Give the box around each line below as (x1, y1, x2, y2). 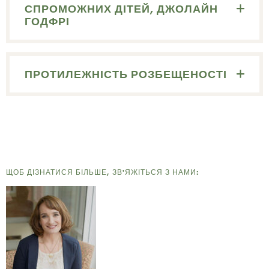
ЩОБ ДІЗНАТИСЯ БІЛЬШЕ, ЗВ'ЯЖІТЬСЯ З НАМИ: (6, 168, 200, 178)
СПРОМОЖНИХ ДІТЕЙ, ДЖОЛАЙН (25, 2, 219, 16)
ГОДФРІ (25, 14, 70, 29)
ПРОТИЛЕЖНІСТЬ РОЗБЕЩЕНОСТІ (25, 67, 228, 82)
